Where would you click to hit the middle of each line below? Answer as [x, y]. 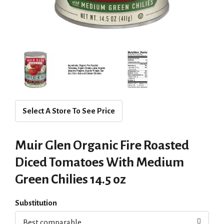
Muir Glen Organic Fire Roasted [102, 145]
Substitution [36, 203]
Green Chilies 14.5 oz [70, 179]
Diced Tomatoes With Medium [99, 162]
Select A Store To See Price [69, 111]
